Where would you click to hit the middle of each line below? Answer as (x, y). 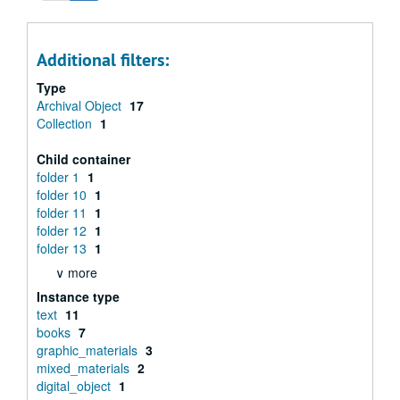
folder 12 (63, 230)
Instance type (78, 296)
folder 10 (63, 195)
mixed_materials (85, 368)
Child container (83, 159)
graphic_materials (89, 350)
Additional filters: (103, 60)
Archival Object (81, 105)
